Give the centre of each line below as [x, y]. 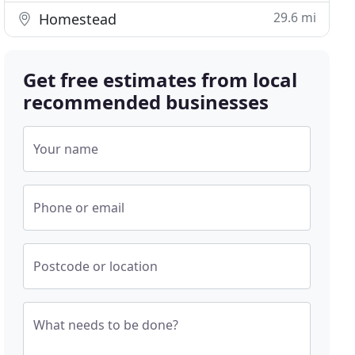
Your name [66, 149]
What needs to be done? [106, 325]
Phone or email [79, 208]
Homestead [76, 19]
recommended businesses [146, 102]
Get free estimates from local [160, 80]
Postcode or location [96, 266]
